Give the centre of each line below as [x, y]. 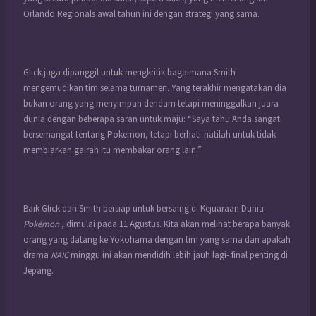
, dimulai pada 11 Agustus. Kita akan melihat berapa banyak [176, 224]
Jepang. [38, 271]
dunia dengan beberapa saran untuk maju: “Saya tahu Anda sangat [152, 119]
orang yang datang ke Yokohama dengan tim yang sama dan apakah [157, 239]
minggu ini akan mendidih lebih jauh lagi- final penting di [179, 255]
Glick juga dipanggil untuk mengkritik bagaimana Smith [129, 72]
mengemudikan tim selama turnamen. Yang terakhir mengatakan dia [155, 88]
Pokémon [42, 224]
